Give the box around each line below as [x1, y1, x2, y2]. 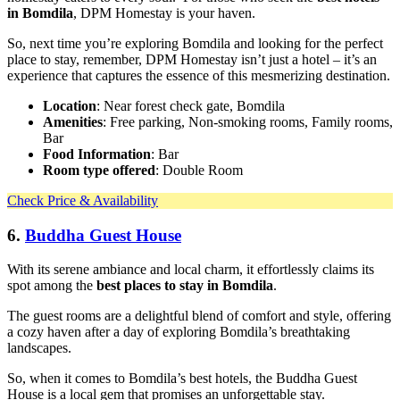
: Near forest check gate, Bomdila [96, 98, 285, 113]
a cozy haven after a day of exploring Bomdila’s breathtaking [7, 324, 350, 340]
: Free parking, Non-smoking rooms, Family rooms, [103, 114, 393, 129]
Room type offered [43, 162, 155, 178]
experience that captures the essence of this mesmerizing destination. [7, 68, 390, 83]
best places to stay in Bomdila [96, 278, 273, 294]
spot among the [7, 278, 96, 294]
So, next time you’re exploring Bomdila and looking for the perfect [7, 36, 383, 51]
